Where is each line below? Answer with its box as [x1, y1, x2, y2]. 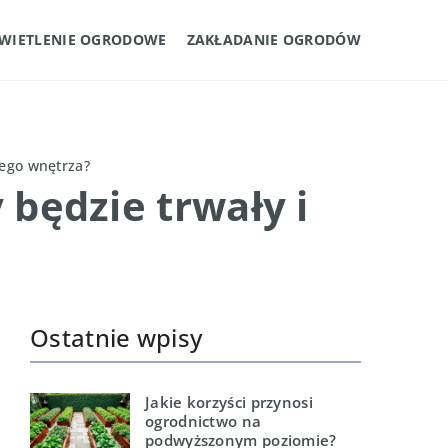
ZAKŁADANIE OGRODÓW [186, 30, 361, 49]
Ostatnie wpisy [30, 321, 203, 354]
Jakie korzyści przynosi [145, 392, 313, 412]
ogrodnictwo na [145, 411, 262, 431]
